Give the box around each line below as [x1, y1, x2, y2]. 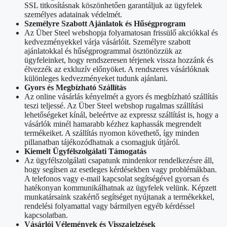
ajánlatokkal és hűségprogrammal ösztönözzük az [24, 46, 182, 55]
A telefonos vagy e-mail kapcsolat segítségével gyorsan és [24, 174, 209, 183]
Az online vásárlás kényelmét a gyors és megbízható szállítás [24, 92, 218, 101]
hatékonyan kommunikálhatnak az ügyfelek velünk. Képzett [24, 183, 216, 192]
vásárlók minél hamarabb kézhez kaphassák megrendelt [24, 119, 201, 128]
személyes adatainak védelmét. [24, 10, 122, 19]
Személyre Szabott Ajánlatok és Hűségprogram [24, 19, 185, 28]
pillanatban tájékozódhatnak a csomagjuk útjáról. [24, 137, 180, 146]
